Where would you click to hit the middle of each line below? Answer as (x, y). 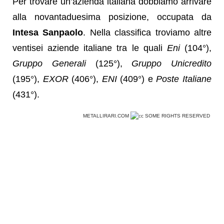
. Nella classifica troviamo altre (147, 32)
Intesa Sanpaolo (48, 32)
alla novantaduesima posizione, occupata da (112, 17)
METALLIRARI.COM (107, 115)
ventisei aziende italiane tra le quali (90, 48)
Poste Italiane (184, 79)
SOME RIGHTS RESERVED (177, 115)
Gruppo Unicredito (171, 63)
